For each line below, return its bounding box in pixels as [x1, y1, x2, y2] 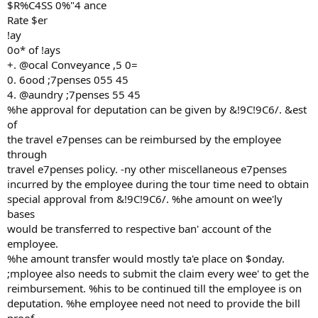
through [7, 147, 47, 161]
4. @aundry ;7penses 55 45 [7, 87, 141, 102]
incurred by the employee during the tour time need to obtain [7, 177, 309, 191]
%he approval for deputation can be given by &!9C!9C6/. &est [7, 102, 307, 116]
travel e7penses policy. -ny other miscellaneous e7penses [7, 162, 287, 176]
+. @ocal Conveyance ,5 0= [7, 57, 138, 72]
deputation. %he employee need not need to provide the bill [7, 296, 300, 310]
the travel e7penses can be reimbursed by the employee [7, 132, 281, 146]
